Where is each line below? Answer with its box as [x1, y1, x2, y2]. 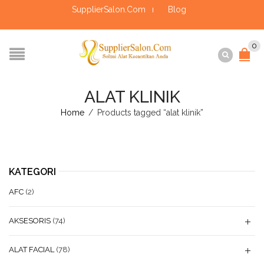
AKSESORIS [9, 216, 51, 225]
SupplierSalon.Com [72, 5, 146, 14]
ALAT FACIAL [9, 245, 54, 254]
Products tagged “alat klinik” [95, 108, 203, 117]
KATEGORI [9, 166, 56, 177]
